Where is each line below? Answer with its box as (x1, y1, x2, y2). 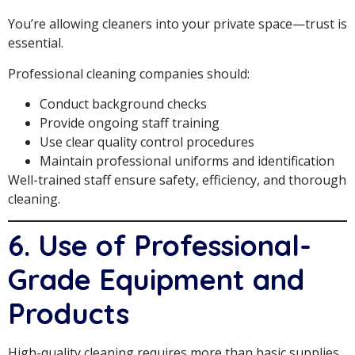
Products (8, 295, 129, 331)
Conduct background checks (40, 95, 207, 113)
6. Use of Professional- (8, 227, 311, 263)
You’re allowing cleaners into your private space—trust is (8, 15, 347, 33)
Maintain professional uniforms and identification (40, 152, 334, 170)
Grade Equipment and (8, 261, 304, 297)
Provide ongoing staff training (40, 114, 219, 132)
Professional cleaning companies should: (8, 64, 250, 82)
